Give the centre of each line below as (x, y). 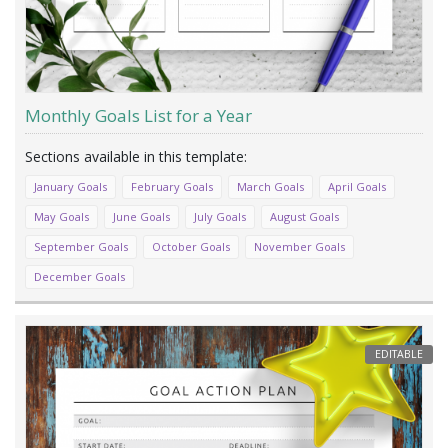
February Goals (172, 186)
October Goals (191, 246)
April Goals (357, 186)
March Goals (270, 186)
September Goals (81, 246)
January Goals (70, 186)
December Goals (79, 276)
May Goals (61, 216)
